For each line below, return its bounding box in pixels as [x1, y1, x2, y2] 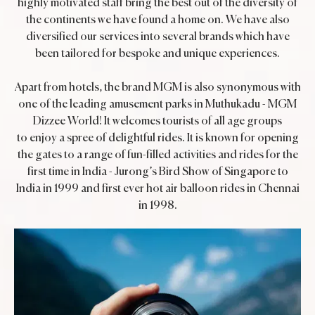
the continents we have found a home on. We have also [25, 15, 290, 26]
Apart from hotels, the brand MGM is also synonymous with [14, 82, 301, 94]
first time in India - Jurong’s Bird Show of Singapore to [27, 167, 288, 178]
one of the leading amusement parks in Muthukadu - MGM [18, 99, 297, 110]
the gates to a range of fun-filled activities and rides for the [17, 150, 298, 161]
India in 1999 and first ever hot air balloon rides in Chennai [15, 184, 300, 195]
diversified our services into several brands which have [25, 32, 290, 43]
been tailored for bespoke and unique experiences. [35, 49, 280, 60]
